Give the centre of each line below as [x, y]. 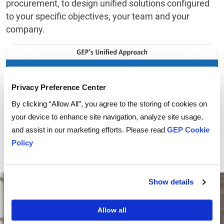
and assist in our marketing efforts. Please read [89, 129]
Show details [171, 182]
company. [25, 29]
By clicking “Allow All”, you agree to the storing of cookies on [109, 103]
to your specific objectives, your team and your [98, 16]
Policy [22, 142]
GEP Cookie [188, 129]
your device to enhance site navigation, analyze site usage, [107, 116]
